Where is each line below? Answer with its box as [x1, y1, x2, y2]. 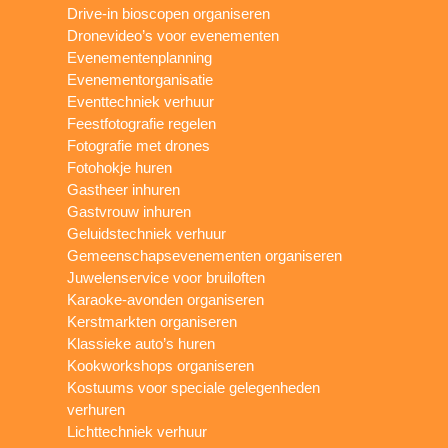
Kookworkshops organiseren [67, 356, 255, 374]
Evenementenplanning [67, 48, 213, 66]
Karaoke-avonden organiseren [67, 290, 265, 308]
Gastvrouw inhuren [67, 202, 192, 220]
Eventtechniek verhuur [67, 92, 215, 110]
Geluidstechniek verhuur [67, 224, 227, 242]
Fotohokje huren [67, 158, 173, 176]
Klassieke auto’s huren [67, 334, 216, 352]
